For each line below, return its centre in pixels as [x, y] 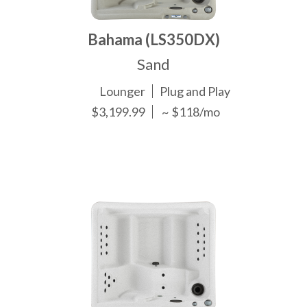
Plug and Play [195, 91]
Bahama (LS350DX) [153, 40]
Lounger [123, 91]
